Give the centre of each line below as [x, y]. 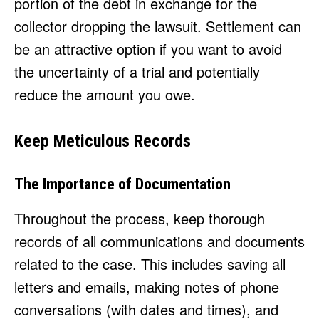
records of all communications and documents [159, 241]
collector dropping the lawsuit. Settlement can [158, 26]
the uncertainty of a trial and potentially [137, 72]
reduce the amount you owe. [105, 95]
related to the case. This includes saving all [150, 264]
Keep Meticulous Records [103, 141]
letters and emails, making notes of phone [147, 287]
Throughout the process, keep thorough [140, 219]
